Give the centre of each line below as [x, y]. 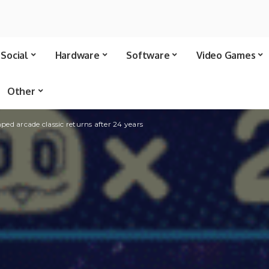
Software [148, 55]
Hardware [77, 55]
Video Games [226, 55]
